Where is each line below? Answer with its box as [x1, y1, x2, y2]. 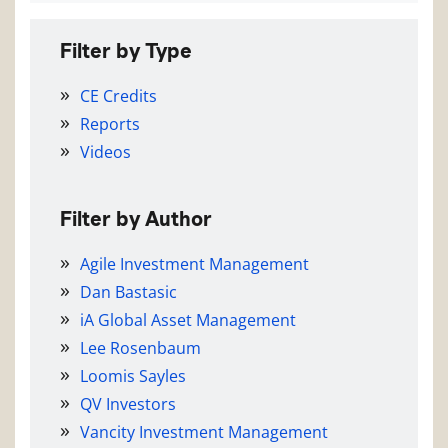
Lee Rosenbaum [80, 337, 201, 360]
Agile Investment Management [80, 253, 309, 276]
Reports [80, 113, 140, 136]
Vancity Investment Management [80, 421, 328, 444]
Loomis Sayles [80, 365, 186, 388]
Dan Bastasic [80, 281, 177, 304]
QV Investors [80, 393, 176, 416]
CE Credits [80, 85, 157, 108]
